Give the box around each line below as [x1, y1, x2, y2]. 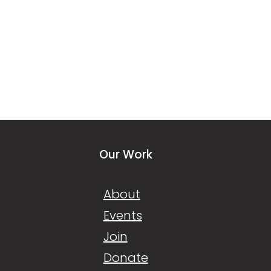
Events [103, 207, 142, 224]
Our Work [99, 146, 152, 163]
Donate [103, 249, 148, 266]
